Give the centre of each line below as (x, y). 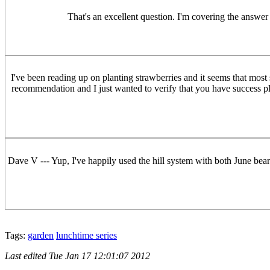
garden (41, 236)
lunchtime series (86, 236)
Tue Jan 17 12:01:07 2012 (99, 256)
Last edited (27, 256)
